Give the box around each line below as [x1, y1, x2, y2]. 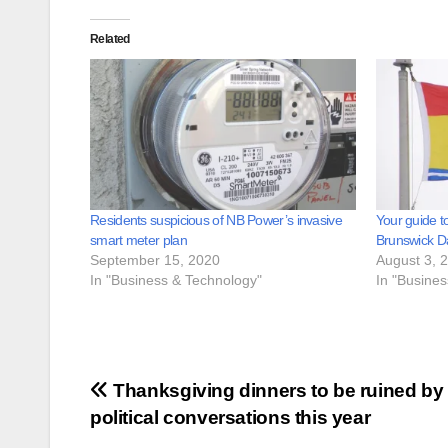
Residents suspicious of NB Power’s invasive [90, 212, 342, 229]
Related [90, 31, 130, 46]
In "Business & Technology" [90, 272, 262, 289]
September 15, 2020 [90, 252, 220, 269]
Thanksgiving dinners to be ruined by [108, 380, 444, 402]
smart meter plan [90, 232, 187, 249]
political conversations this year [90, 407, 371, 429]
